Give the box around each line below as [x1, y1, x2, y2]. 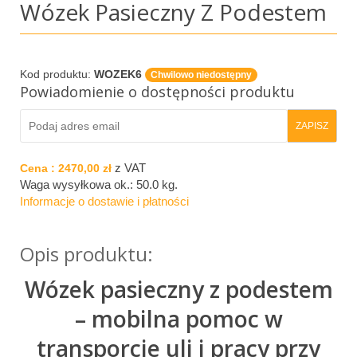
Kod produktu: [20, 67, 94, 80]
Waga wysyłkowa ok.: [20, 177, 136, 191]
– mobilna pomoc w [74, 303, 283, 334]
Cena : [20, 161, 58, 175]
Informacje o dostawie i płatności [20, 194, 189, 208]
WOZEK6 [94, 67, 142, 80]
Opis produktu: [20, 240, 153, 267]
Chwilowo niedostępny [151, 69, 252, 80]
